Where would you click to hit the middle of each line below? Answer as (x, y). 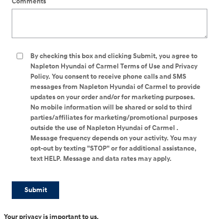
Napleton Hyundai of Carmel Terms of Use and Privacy (114, 66)
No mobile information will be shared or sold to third (111, 107)
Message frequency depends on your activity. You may (113, 138)
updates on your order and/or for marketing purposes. (113, 97)
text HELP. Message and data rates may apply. (101, 158)
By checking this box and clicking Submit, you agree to (114, 56)
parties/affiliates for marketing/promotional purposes (114, 117)
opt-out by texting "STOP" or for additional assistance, (113, 148)
